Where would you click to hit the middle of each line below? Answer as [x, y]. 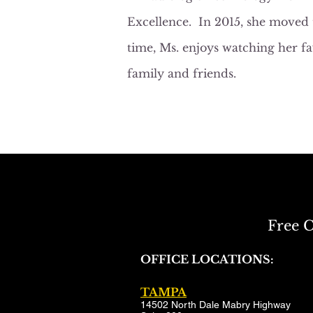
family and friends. [182, 73]
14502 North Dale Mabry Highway [216, 305]
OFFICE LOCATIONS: [207, 259]
